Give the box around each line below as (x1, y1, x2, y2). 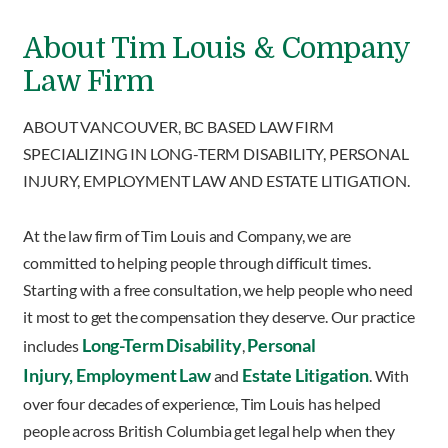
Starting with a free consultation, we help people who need (23, 279, 413, 299)
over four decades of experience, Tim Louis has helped (23, 393, 381, 413)
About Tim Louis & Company (23, 31, 410, 65)
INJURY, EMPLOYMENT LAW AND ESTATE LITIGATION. (23, 170, 410, 190)
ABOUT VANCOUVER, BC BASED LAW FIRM (23, 116, 334, 136)
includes (23, 335, 82, 355)
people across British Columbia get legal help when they (23, 420, 396, 440)
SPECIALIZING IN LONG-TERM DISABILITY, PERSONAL (23, 143, 409, 163)
